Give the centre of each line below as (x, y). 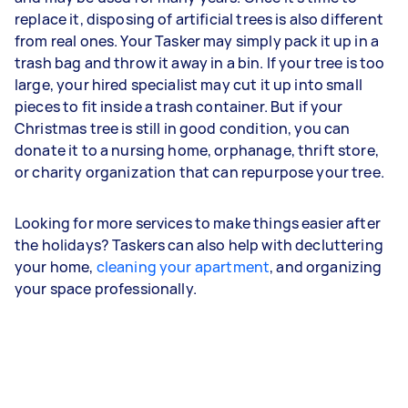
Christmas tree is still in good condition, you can (183, 128)
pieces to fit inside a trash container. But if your (179, 107)
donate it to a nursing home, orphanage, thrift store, (197, 150)
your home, (56, 267)
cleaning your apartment (183, 267)
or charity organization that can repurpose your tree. (203, 172)
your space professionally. (107, 289)
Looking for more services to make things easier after (198, 223)
